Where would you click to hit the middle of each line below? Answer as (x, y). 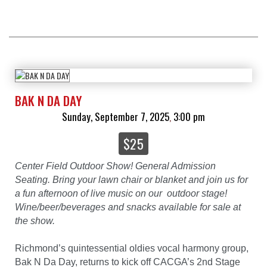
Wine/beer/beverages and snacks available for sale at (128, 207)
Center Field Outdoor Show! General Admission (115, 166)
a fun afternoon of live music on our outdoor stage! (121, 194)
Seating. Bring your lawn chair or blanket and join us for (131, 180)
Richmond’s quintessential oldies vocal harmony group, (132, 249)
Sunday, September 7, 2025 (116, 117)
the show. (36, 221)
